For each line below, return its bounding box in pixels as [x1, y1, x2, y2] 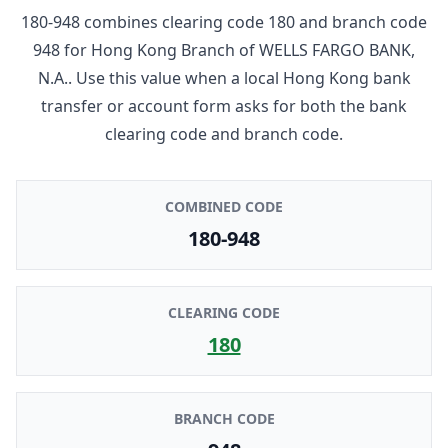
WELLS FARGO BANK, [259, 38, 415, 61]
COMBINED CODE [165, 196, 283, 216]
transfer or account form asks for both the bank [41, 94, 407, 117]
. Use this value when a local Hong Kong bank [67, 66, 411, 89]
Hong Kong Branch [91, 38, 235, 61]
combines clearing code [80, 10, 268, 33]
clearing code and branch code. [105, 122, 343, 145]
